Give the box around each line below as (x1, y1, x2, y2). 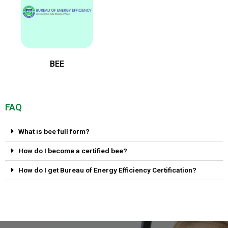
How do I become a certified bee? (18, 146, 127, 155)
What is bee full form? (18, 127, 90, 135)
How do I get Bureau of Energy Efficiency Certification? (18, 165, 196, 174)
